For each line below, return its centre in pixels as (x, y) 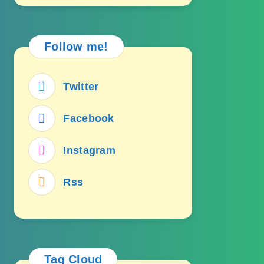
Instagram (90, 150)
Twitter (81, 87)
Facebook (89, 118)
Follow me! (76, 47)
